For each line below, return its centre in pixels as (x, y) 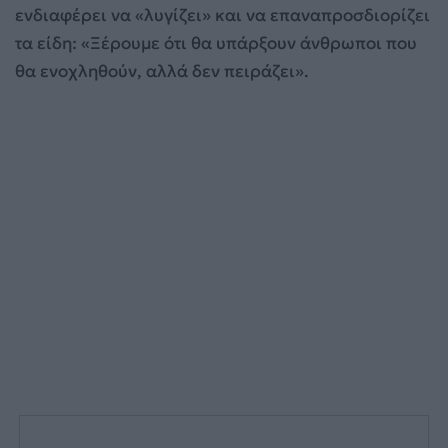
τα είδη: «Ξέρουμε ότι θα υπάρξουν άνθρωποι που (216, 43)
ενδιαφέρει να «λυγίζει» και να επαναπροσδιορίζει (222, 15)
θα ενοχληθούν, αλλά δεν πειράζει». (162, 71)
